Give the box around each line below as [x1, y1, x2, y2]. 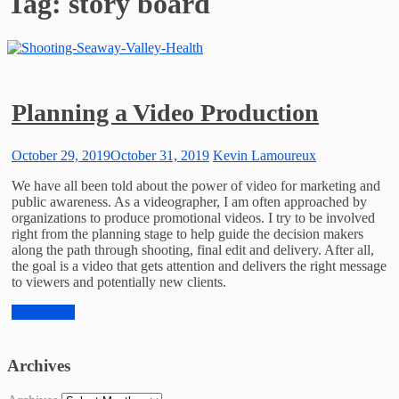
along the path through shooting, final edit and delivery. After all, [12, 242, 374, 258]
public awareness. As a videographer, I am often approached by [12, 194, 367, 210]
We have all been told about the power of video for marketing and [12, 178, 380, 194]
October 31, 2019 [110, 148, 209, 164]
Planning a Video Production [12, 99, 319, 127]
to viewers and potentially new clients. [12, 274, 226, 290]
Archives [7, 356, 70, 376]
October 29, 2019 [12, 148, 110, 164]
